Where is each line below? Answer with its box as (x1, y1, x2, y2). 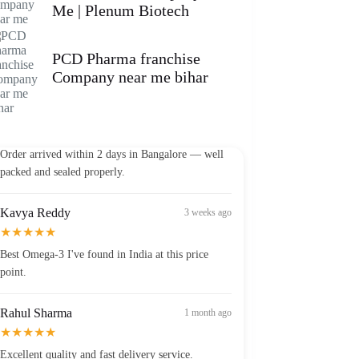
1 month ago (184, 297, 232, 309)
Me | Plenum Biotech (51, 2, 189, 20)
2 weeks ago (184, 97, 232, 109)
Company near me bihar (51, 67, 208, 86)
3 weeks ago (184, 197, 232, 209)
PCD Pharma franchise (51, 49, 200, 67)
